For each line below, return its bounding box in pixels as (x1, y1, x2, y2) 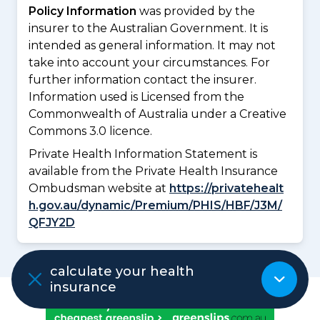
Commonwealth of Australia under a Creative (29, 106, 286, 121)
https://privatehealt (169, 181, 284, 195)
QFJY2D (29, 215, 75, 229)
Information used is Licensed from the (29, 89, 244, 104)
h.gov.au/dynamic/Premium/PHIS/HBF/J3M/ (29, 198, 282, 212)
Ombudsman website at (29, 181, 169, 195)
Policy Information (29, 4, 136, 18)
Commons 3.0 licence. (29, 124, 152, 138)
